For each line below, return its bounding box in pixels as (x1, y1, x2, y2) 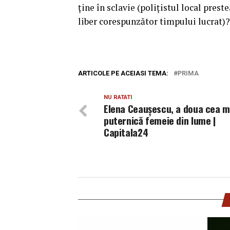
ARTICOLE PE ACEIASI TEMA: (78, 69, 168, 77)
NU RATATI (104, 93, 132, 101)
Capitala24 (104, 124, 148, 140)
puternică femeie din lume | (104, 112, 216, 128)
